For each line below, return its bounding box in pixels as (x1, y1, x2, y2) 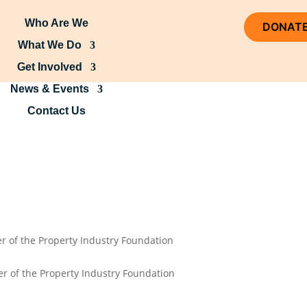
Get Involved (16, 61, 82, 73)
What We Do (17, 39, 82, 51)
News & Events (10, 83, 89, 95)
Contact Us (27, 105, 86, 116)
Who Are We (24, 17, 88, 29)
